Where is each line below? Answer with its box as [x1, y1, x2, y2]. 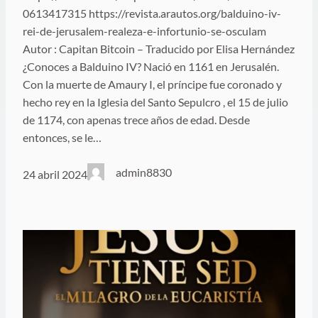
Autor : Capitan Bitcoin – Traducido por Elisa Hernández [23, 42, 295, 55]
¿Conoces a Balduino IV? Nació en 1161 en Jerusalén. [23, 60, 279, 73]
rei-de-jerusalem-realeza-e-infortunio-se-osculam [23, 24, 266, 38]
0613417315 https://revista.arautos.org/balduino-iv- [23, 6, 281, 20]
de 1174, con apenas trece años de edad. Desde [23, 113, 250, 126]
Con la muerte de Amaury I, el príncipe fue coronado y [23, 77, 282, 91]
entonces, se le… [23, 131, 102, 144]
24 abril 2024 [23, 167, 87, 181]
